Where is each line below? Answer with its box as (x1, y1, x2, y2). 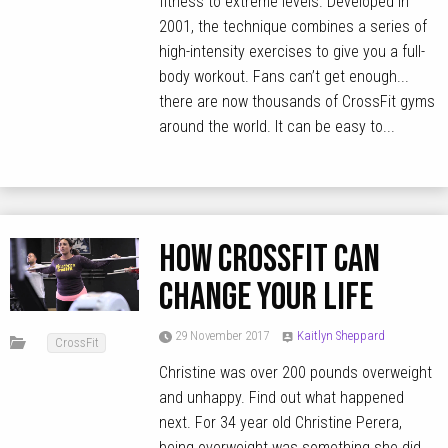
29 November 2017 (172, 328, 270, 344)
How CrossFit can (159, 236, 381, 283)
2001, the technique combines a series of (159, 16, 428, 36)
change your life (159, 274, 374, 321)
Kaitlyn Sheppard (296, 328, 385, 344)
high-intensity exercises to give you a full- (159, 41, 426, 61)
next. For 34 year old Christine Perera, (159, 413, 403, 433)
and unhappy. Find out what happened (159, 388, 405, 408)
